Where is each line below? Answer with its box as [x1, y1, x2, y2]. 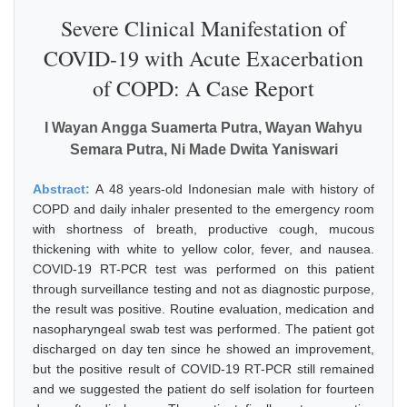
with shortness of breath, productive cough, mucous [33, 222, 374, 236]
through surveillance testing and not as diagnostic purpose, [33, 282, 374, 296]
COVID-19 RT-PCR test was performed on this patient [33, 262, 374, 276]
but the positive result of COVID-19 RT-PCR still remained [33, 362, 374, 376]
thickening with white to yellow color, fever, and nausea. [33, 242, 374, 256]
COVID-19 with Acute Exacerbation [44, 44, 363, 73]
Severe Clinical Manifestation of [61, 14, 346, 43]
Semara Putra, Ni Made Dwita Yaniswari [69, 142, 338, 157]
